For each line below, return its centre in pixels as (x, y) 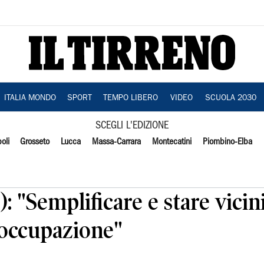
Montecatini (171, 142)
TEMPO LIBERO (130, 98)
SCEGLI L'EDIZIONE (132, 126)
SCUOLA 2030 (230, 98)
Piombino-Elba (227, 142)
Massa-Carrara (117, 142)
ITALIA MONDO (30, 98)
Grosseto (35, 142)
